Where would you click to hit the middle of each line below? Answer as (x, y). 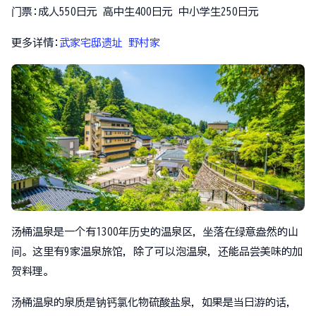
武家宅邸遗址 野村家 (110, 43)
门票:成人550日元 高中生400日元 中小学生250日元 (135, 12)
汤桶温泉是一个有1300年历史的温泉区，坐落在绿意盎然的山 (155, 232)
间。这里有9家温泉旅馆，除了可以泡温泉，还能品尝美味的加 (157, 251)
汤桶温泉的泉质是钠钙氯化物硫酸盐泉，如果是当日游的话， (154, 302)
